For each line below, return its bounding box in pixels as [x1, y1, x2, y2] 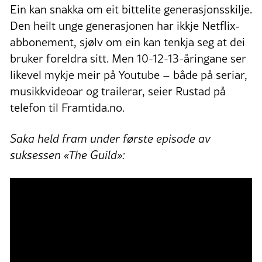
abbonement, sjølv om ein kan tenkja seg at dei [10, 34, 245, 51]
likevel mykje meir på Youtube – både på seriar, [10, 67, 247, 84]
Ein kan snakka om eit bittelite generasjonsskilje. [10, 1, 252, 18]
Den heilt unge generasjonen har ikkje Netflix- [10, 18, 240, 35]
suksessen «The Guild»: [10, 147, 125, 164]
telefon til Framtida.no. [10, 99, 125, 116]
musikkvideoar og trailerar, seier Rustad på [10, 83, 226, 100]
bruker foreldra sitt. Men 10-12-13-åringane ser [10, 50, 246, 67]
